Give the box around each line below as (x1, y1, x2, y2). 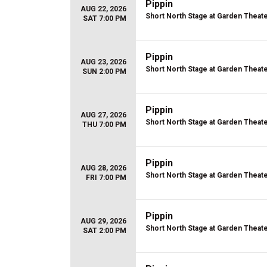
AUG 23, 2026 (80, 58, 126, 66)
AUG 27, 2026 (80, 111, 126, 119)
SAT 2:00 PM (83, 226, 126, 235)
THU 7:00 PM (82, 120, 126, 129)
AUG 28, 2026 (80, 164, 126, 172)
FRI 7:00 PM (86, 173, 126, 182)
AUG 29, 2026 (80, 217, 126, 225)
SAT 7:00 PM (83, 14, 126, 23)
